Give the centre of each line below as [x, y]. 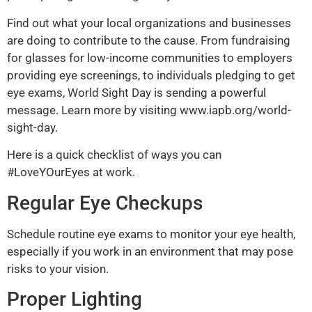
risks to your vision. [58, 268]
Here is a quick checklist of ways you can [114, 155]
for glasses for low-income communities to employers [150, 57]
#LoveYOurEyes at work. [71, 172]
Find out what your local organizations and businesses [149, 23]
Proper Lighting [75, 299]
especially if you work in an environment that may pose [150, 251]
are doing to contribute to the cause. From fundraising [149, 40]
